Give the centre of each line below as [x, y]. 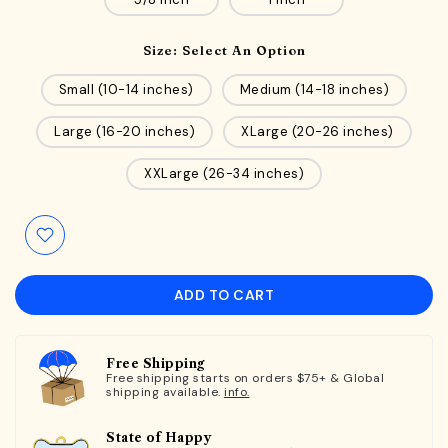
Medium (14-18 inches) [314, 89]
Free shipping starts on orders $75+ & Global [245, 378]
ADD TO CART [224, 295]
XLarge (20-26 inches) [317, 131]
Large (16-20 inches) [125, 131]
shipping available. [165, 392]
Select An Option [243, 50]
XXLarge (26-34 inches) [224, 173]
